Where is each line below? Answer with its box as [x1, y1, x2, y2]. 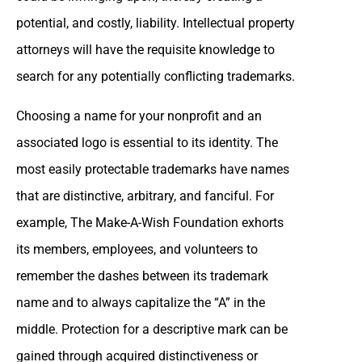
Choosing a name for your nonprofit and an [16, 107, 262, 124]
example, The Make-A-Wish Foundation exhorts [16, 214, 284, 230]
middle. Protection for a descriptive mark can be [16, 321, 288, 337]
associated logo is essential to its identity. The [16, 134, 278, 150]
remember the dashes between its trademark [16, 267, 268, 284]
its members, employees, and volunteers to [16, 241, 258, 257]
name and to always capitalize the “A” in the [16, 294, 265, 310]
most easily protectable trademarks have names [16, 161, 289, 177]
